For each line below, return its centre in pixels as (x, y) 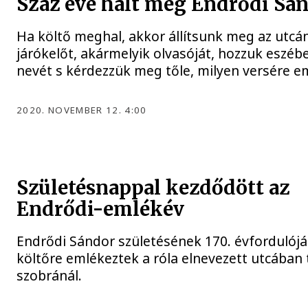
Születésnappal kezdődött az (153, 188)
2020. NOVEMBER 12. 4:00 (82, 110)
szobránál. (49, 276)
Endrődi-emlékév (101, 210)
